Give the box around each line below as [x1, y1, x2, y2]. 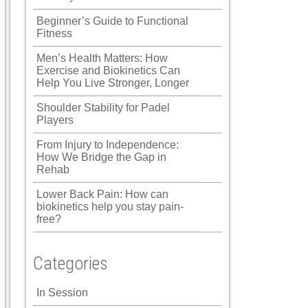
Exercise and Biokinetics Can [36, 65, 180, 76]
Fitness [36, 27, 72, 39]
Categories [33, 253, 108, 274]
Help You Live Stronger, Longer [36, 77, 189, 89]
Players [36, 114, 74, 126]
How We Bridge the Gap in [36, 151, 166, 163]
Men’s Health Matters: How [36, 52, 168, 64]
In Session [36, 287, 88, 298]
